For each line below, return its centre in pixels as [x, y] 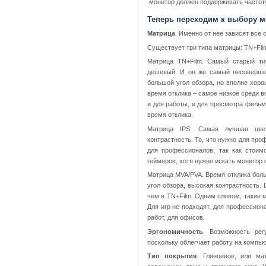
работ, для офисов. [176, 218]
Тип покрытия [172, 256]
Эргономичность [175, 231]
